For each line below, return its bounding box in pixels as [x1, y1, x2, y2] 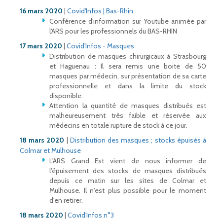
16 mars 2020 [20, 6, 63, 16]
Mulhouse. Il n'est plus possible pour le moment [49, 186, 206, 195]
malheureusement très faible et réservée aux [49, 111, 206, 120]
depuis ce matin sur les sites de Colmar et [49, 176, 206, 185]
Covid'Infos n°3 [68, 211, 114, 220]
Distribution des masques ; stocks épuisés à [70, 136, 207, 145]
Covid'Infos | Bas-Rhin [67, 6, 133, 16]
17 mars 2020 [20, 41, 62, 51]
